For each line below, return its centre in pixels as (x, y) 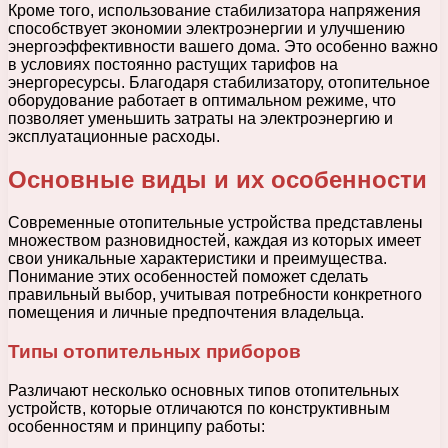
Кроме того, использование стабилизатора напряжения (214, 11)
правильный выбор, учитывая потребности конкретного (215, 295)
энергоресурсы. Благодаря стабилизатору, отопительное (219, 83)
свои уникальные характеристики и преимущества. (197, 259)
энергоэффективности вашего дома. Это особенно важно (223, 47)
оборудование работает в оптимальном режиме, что (202, 101)
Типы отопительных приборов (154, 351)
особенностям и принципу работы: (136, 426)
